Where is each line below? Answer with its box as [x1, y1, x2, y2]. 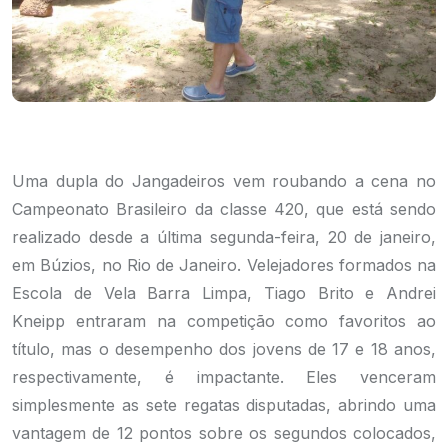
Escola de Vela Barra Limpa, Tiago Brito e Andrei [12, 283, 436, 303]
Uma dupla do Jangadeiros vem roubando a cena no [12, 171, 436, 191]
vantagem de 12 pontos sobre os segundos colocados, [12, 423, 436, 443]
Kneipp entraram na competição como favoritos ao [12, 311, 436, 331]
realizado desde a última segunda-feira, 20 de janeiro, [12, 227, 436, 247]
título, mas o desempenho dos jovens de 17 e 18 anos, [12, 339, 436, 359]
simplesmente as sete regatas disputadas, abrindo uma [12, 395, 436, 415]
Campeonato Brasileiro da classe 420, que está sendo [12, 199, 436, 219]
